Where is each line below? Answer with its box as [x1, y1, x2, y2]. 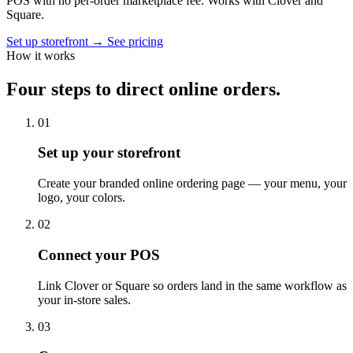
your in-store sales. [38, 292, 131, 307]
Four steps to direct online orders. [6, 78, 281, 99]
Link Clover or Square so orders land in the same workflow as [38, 278, 347, 292]
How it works [6, 48, 75, 62]
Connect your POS [38, 246, 160, 263]
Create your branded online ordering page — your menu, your [38, 176, 347, 191]
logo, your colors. [38, 191, 125, 205]
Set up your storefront [38, 144, 180, 162]
